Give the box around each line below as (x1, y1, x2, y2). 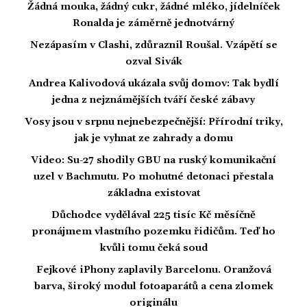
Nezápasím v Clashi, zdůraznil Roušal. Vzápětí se (29, 39, 278, 52)
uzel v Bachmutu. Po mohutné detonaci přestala (34, 171, 273, 184)
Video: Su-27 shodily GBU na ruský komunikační (31, 154, 276, 167)
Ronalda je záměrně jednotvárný (73, 17, 234, 30)
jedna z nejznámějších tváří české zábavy (52, 94, 255, 107)
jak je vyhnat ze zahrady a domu (74, 132, 233, 145)
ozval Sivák (125, 56, 182, 69)
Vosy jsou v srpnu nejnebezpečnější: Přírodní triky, (24, 116, 283, 129)
